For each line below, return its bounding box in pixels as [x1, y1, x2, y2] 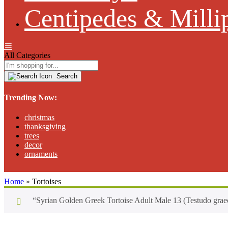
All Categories [4, 51, 50, 60]
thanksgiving [24, 122, 66, 131]
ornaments [24, 149, 58, 158]
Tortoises [32, 177, 61, 186]
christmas [24, 112, 54, 122]
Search [54, 72, 77, 80]
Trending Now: [4, 93, 57, 102]
